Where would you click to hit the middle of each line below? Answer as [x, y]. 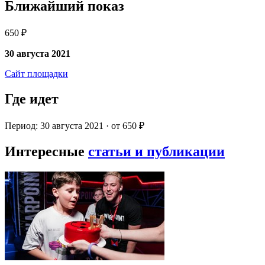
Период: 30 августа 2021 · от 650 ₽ [75, 126]
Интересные [46, 151]
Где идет [32, 99]
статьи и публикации [156, 151]
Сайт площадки [36, 74]
